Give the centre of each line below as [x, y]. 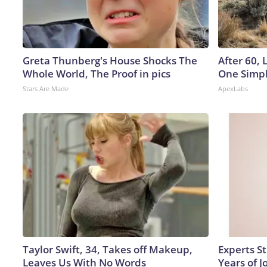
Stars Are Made [46, 88]
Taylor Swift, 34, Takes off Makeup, [108, 249]
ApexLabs [233, 88]
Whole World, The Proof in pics [97, 73]
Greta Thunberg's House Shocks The [110, 60]
